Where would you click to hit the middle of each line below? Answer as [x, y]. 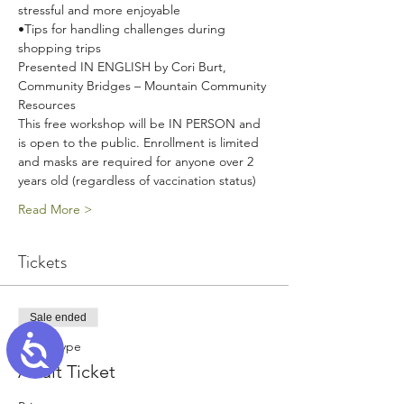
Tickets [42, 262]
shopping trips [60, 48]
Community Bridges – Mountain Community [144, 86]
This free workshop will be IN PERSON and [141, 124]
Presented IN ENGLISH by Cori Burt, [124, 67]
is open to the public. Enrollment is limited [140, 142]
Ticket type [50, 346]
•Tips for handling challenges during [124, 29]
